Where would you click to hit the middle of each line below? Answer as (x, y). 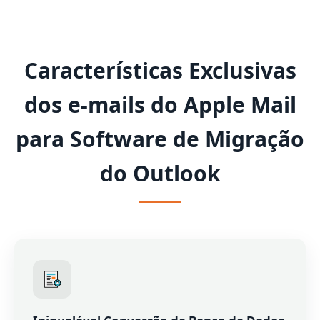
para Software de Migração (160, 139)
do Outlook (160, 173)
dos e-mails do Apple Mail (160, 105)
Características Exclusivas (160, 70)
